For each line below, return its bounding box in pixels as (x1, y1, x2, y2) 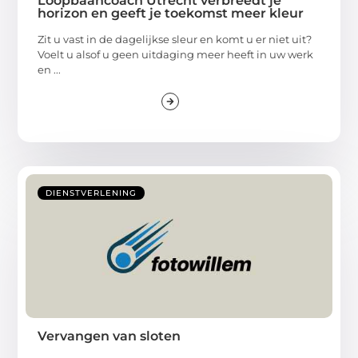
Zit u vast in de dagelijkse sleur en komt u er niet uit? (38, 32, 312, 46)
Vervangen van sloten (38, 328, 181, 344)
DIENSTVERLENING (46, 188, 137, 199)
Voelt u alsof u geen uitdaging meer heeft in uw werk (38, 47, 314, 61)
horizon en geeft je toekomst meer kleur (38, 5, 304, 21)
